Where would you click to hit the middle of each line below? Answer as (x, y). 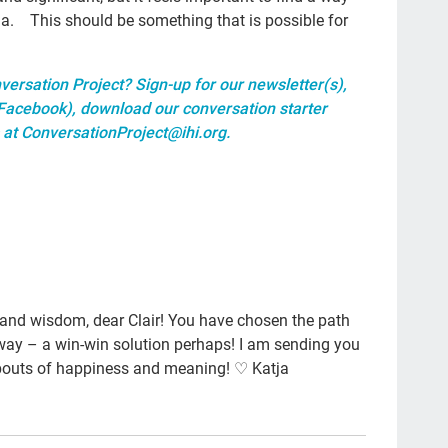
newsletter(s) (295, 84)
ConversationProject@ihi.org (124, 132)
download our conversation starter (204, 108)
